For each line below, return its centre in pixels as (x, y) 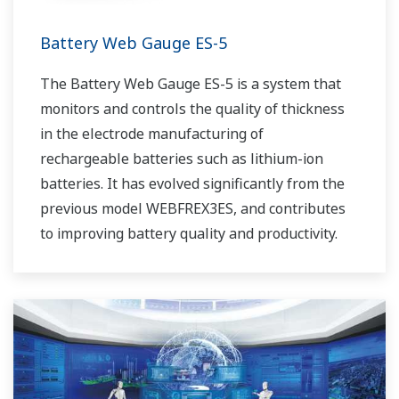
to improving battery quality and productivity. (189, 234)
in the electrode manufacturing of (152, 134)
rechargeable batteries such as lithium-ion (182, 159)
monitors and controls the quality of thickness (192, 109)
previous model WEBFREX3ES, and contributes (193, 209)
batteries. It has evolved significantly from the (192, 184)
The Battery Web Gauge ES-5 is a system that (191, 84)
